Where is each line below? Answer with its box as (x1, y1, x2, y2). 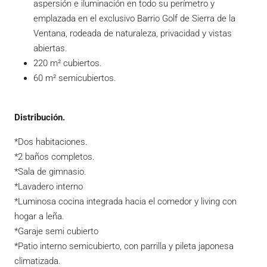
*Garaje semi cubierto (14, 226, 98, 237)
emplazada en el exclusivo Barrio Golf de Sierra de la (33, 13, 235, 24)
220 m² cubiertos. (33, 58, 102, 69)
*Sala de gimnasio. (14, 166, 86, 178)
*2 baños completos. (14, 151, 95, 163)
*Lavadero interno (14, 181, 83, 193)
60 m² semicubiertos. (33, 73, 116, 84)
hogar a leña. (14, 211, 64, 222)
